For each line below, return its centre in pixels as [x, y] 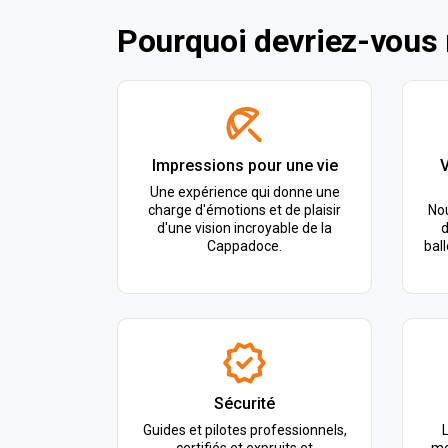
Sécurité [244, 403]
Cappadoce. [244, 246]
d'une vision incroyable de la [244, 228]
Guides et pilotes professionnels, [244, 430]
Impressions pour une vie [244, 165]
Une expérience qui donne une [244, 192]
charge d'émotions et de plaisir [244, 210]
